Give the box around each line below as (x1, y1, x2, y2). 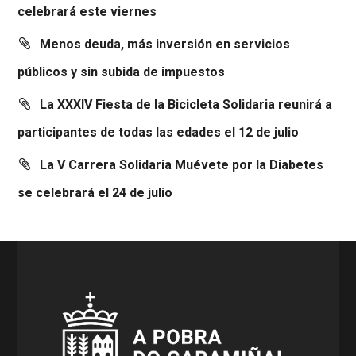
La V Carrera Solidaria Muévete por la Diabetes (40, 157, 324, 173)
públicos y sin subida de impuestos (17, 64, 226, 80)
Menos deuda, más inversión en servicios (40, 37, 291, 52)
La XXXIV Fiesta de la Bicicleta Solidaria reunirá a (40, 97, 333, 113)
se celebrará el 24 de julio (17, 185, 173, 201)
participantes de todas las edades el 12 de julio (17, 125, 300, 141)
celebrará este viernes (17, 4, 157, 20)
